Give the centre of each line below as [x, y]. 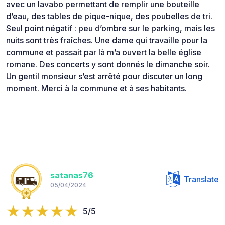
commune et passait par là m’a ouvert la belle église [104, 52]
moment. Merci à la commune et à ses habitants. [96, 88]
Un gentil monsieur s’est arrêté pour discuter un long [104, 76]
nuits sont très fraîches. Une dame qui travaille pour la [107, 40]
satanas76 [72, 176]
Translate [201, 179]
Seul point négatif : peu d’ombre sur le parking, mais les [110, 28]
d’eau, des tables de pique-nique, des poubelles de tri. [109, 16]
